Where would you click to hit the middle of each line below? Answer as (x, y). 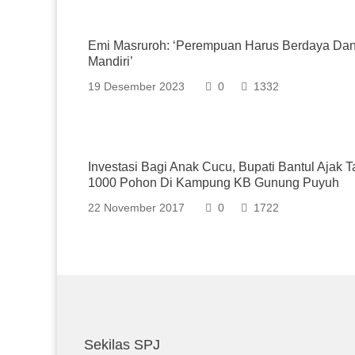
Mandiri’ (111, 61)
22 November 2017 (136, 208)
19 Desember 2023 (136, 86)
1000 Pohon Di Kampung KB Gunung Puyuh (214, 183)
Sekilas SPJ (122, 345)
